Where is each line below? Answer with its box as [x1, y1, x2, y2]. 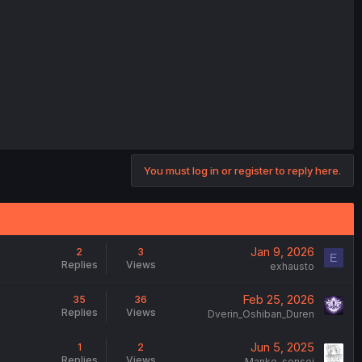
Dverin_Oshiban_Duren [207, 307, 314, 320]
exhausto [269, 259, 314, 272]
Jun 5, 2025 [250, 339, 314, 355]
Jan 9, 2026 [250, 243, 314, 259]
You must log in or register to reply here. [144, 163, 341, 177]
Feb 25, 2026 [242, 291, 314, 307]
